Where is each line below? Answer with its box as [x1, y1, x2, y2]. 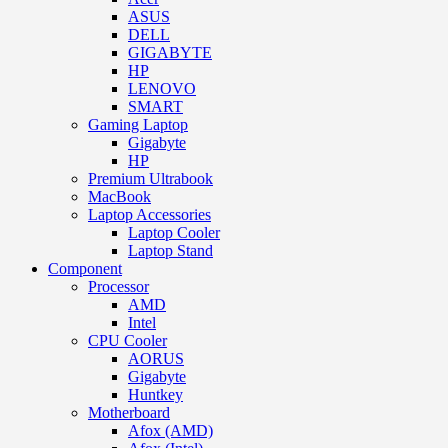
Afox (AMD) [128, 421, 213, 439]
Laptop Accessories [88, 205, 211, 223]
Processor [88, 277, 149, 295]
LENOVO [128, 79, 196, 97]
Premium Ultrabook [88, 169, 213, 187]
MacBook [88, 187, 151, 205]
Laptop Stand [128, 241, 213, 259]
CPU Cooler [88, 331, 167, 349]
